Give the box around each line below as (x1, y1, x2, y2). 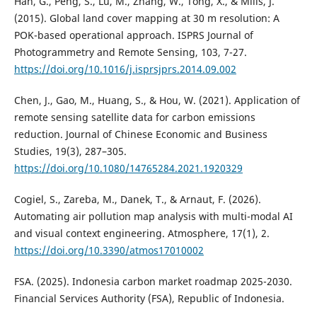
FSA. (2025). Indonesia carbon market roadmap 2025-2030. (13, 274, 292, 288)
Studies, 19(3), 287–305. (13, 144, 127, 158)
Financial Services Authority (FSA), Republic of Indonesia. (13, 291, 284, 305)
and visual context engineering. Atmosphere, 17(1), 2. (13, 226, 270, 240)
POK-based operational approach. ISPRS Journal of (13, 28, 253, 42)
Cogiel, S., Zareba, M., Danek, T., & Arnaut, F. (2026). (13, 192, 261, 206)
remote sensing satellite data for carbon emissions (13, 110, 255, 124)
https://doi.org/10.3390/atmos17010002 (13, 243, 204, 257)
